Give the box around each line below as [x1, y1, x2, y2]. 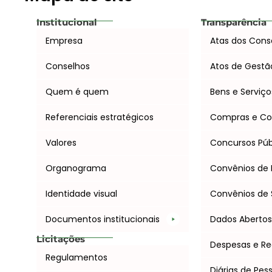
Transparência [201, 16, 267, 28]
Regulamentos [46, 251, 107, 263]
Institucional [36, 16, 97, 28]
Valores [46, 136, 76, 149]
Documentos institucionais [46, 212, 160, 225]
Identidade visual [46, 187, 117, 200]
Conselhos [46, 59, 90, 72]
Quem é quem [46, 85, 109, 98]
